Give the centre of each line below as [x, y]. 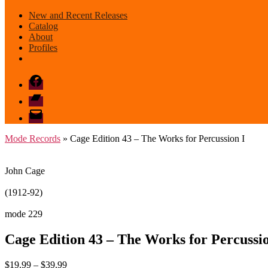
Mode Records [33, 138]
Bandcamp [48, 95]
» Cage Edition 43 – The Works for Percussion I [153, 138]
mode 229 [24, 214]
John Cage [25, 171]
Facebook [47, 78]
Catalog [43, 26]
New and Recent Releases [78, 15]
